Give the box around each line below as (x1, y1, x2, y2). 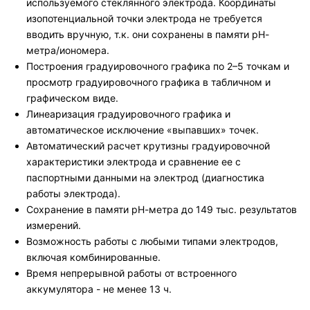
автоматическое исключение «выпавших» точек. (26, 124, 259, 136)
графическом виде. (26, 92, 118, 104)
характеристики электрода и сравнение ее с (26, 156, 241, 168)
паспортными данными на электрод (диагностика (26, 172, 264, 184)
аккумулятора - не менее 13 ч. (26, 283, 172, 295)
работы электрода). (26, 188, 120, 200)
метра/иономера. (26, 44, 109, 57)
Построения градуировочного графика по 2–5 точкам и (26, 60, 289, 73)
